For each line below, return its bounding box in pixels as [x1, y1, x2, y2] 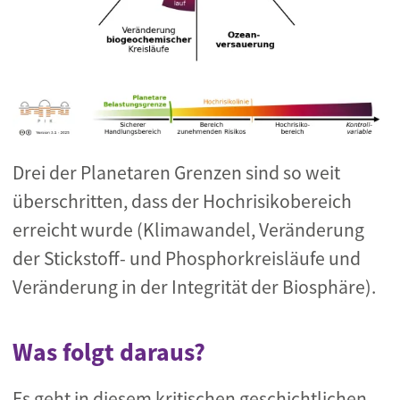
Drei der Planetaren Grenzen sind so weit [12, 161, 340, 186]
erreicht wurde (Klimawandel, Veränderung [12, 218, 364, 243]
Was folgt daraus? [12, 337, 205, 369]
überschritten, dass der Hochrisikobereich [12, 189, 352, 214]
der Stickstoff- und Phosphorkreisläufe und [12, 246, 361, 271]
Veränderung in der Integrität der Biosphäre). [12, 275, 376, 300]
